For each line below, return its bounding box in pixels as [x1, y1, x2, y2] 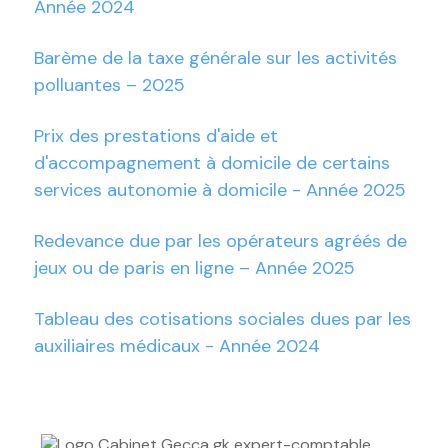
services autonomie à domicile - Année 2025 [33, 178, 406, 203]
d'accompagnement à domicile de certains [33, 151, 390, 176]
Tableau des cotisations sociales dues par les [33, 307, 411, 332]
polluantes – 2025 [33, 73, 185, 98]
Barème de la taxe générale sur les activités [33, 46, 397, 71]
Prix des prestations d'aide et [33, 124, 278, 149]
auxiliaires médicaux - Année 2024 [33, 334, 320, 359]
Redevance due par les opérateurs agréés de [33, 229, 407, 254]
